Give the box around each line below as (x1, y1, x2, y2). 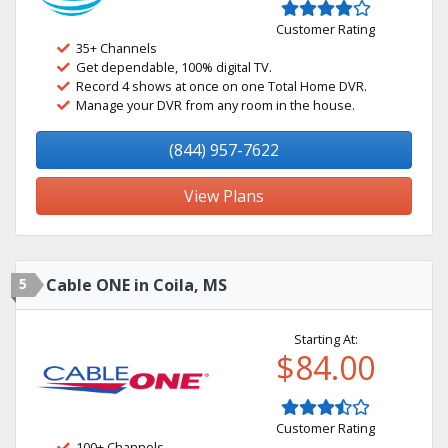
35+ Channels (76, 39, 157, 57)
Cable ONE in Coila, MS (46, 274, 227, 296)
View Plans (184, 185, 264, 207)
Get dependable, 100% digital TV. (76, 58, 272, 76)
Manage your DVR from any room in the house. (76, 96, 355, 114)
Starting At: (293, 330, 358, 348)
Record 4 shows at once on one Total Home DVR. (76, 77, 367, 95)
